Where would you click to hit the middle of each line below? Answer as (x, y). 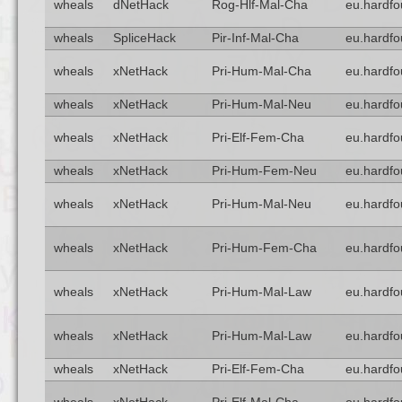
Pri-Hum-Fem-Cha (264, 248)
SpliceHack (144, 38)
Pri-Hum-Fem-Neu (264, 171)
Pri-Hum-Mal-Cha (261, 71)
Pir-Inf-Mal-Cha (255, 38)
